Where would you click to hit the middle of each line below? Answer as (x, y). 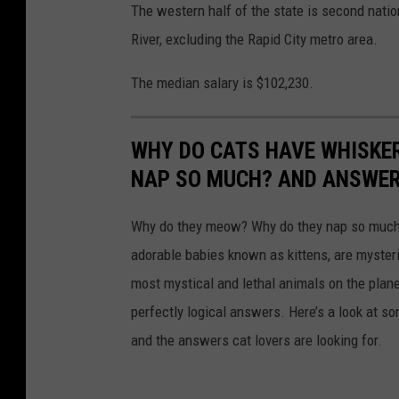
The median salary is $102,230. (222, 83)
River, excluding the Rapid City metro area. (254, 40)
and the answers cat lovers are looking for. (256, 341)
